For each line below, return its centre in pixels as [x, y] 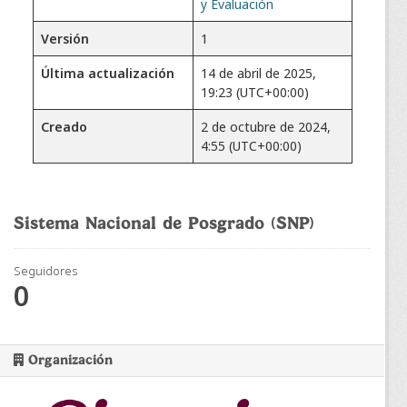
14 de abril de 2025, [258, 73]
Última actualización [108, 73]
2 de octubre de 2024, [266, 126]
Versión [65, 38]
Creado [64, 126]
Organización [68, 360]
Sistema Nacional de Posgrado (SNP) [164, 223]
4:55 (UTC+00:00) [251, 145]
